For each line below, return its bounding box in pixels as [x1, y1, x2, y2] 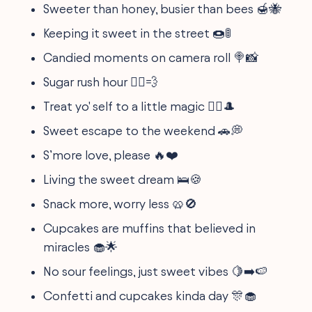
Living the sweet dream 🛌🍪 [43, 172, 203, 186]
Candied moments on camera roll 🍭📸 [43, 50, 259, 64]
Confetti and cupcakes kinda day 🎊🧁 [43, 288, 257, 302]
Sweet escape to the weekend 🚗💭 [43, 123, 244, 137]
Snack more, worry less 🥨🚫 [43, 196, 198, 210]
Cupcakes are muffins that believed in [43, 221, 256, 235]
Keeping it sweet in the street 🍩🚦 [43, 26, 232, 40]
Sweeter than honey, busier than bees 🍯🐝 [43, 1, 282, 15]
